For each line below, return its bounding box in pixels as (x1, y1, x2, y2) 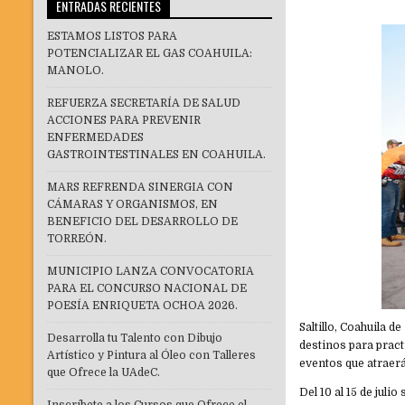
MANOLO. (47, 64, 104, 78)
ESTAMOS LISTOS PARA (47, 30, 177, 43)
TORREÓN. (47, 232, 107, 246)
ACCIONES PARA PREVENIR (47, 114, 201, 127)
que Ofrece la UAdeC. (47, 366, 160, 380)
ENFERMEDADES (47, 131, 144, 145)
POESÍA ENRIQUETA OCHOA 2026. (47, 299, 238, 313)
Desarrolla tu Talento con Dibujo (47, 332, 222, 345)
